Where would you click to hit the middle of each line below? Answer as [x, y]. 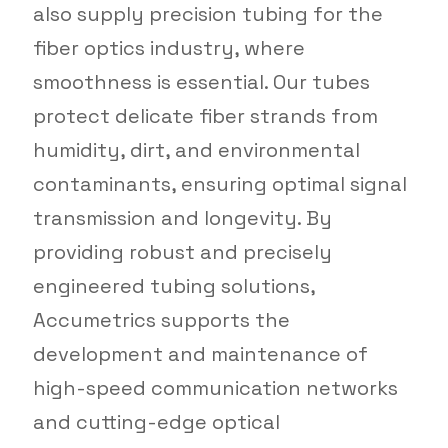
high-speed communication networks [215, 387]
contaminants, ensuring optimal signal [219, 183]
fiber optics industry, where [168, 47]
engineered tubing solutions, [173, 285]
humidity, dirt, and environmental [196, 149]
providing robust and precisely [182, 251]
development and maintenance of [200, 353]
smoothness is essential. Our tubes [201, 81]
